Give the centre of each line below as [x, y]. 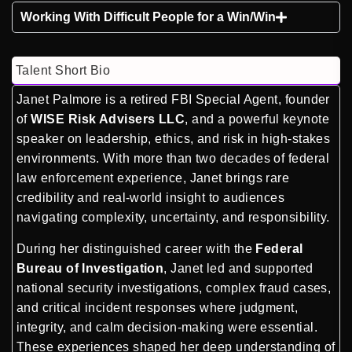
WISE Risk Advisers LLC [108, 119]
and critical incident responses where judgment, [158, 307]
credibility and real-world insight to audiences [151, 198]
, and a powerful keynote [257, 119]
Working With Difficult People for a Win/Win [148, 17]
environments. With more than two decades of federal [173, 159]
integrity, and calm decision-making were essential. [167, 327]
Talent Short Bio [63, 71]
